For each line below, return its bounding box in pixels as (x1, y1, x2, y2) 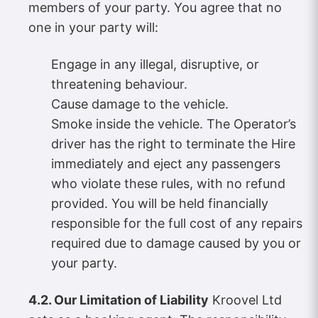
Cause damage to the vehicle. (51, 97, 229, 112)
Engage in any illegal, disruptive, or (51, 57, 259, 72)
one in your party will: (28, 20, 158, 35)
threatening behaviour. (51, 77, 187, 92)
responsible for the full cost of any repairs (51, 216, 302, 231)
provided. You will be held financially (51, 196, 268, 212)
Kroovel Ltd (209, 292, 282, 308)
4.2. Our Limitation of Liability (28, 292, 209, 308)
